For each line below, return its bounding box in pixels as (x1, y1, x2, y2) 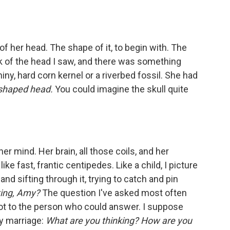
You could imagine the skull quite (53, 84, 188, 94)
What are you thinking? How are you (46, 215, 192, 226)
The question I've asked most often (40, 187, 187, 198)
